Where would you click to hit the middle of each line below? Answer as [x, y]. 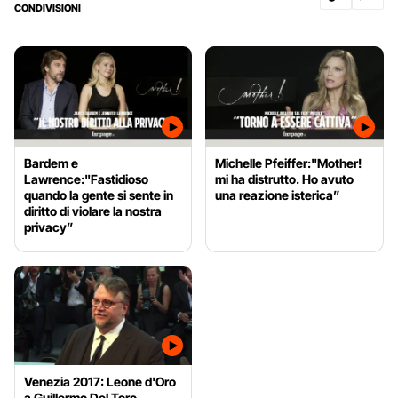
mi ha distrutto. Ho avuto [285, 179]
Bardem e [51, 163]
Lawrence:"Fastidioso [86, 179]
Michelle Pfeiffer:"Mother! [289, 163]
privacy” [49, 227]
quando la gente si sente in [99, 195]
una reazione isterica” [278, 195]
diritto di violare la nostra [93, 211]
